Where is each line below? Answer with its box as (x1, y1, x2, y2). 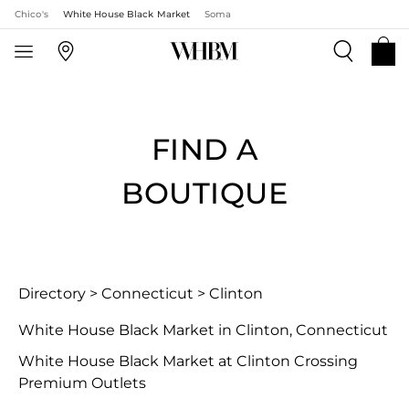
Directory (18, 285, 86, 302)
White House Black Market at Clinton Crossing (18, 352, 358, 370)
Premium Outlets (18, 374, 146, 392)
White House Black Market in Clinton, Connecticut (18, 321, 388, 339)
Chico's (15, 8, 48, 20)
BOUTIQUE (121, 175, 288, 211)
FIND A (151, 131, 258, 167)
